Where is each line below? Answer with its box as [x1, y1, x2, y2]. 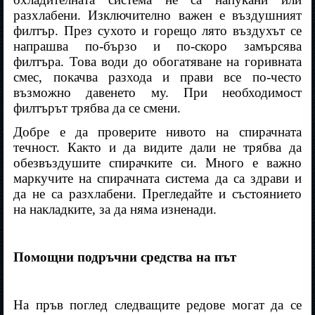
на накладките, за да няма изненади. [13, 202, 217, 217]
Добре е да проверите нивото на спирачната [13, 124, 302, 140]
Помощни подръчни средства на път [13, 250, 237, 265]
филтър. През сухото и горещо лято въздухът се [13, 23, 302, 39]
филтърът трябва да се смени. [13, 101, 181, 116]
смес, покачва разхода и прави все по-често [13, 70, 302, 85]
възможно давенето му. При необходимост [13, 85, 302, 101]
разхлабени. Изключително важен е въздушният [13, 8, 302, 23]
